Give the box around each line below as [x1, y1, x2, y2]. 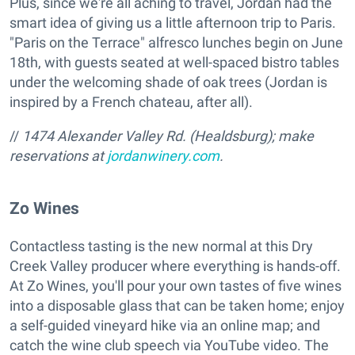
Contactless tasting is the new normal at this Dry [10, 238, 313, 255]
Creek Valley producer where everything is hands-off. [10, 258, 341, 275]
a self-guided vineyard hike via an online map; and [10, 317, 320, 334]
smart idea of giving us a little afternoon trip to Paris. [10, 14, 336, 31]
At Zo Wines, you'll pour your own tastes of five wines [10, 277, 342, 295]
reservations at [10, 147, 107, 164]
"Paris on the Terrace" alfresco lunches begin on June [10, 34, 343, 51]
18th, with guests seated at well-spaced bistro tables [10, 54, 339, 71]
